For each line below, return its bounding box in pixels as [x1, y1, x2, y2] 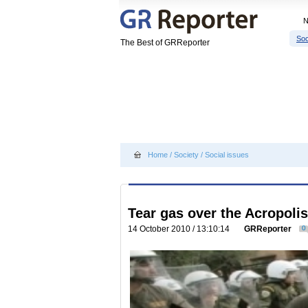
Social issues [205, 151, 249, 159]
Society [174, 151, 199, 159]
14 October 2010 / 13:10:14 [128, 224, 234, 234]
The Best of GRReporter [120, 38, 210, 47]
